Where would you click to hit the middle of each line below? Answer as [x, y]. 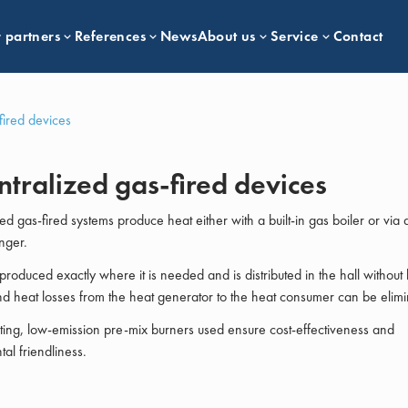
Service [294, 36]
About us [226, 36]
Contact [358, 36]
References [111, 36]
